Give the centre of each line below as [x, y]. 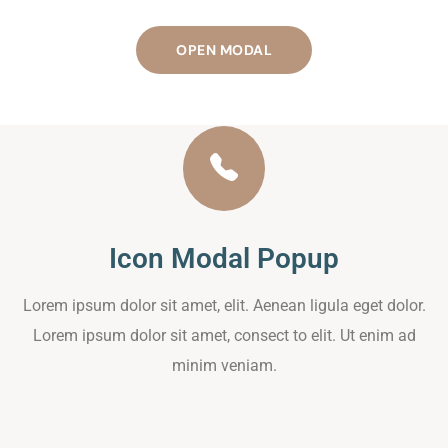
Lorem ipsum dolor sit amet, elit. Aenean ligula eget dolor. [224, 305]
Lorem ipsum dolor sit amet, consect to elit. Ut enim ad [224, 335]
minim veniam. [224, 365]
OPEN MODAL [224, 50]
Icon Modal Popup [224, 258]
